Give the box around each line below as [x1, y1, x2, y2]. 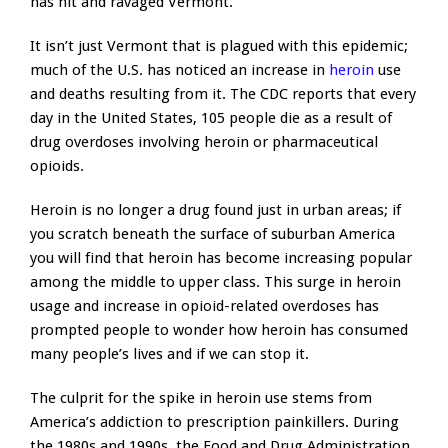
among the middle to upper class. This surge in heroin [30, 273, 401, 292]
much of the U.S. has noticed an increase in [30, 61, 329, 80]
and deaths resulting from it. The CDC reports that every [30, 85, 416, 104]
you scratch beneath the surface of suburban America [30, 225, 395, 244]
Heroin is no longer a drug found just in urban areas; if [30, 201, 401, 220]
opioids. [30, 157, 84, 176]
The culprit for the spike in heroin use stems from [30, 389, 372, 408]
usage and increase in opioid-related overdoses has [30, 297, 379, 316]
